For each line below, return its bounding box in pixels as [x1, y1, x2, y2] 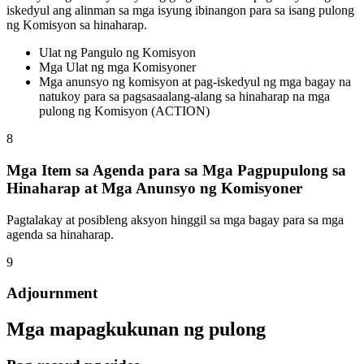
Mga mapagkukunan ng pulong [6, 318, 266, 340]
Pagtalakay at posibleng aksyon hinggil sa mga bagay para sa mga [6, 212, 344, 227]
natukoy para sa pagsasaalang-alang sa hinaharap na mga [39, 89, 330, 104]
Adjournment [6, 284, 97, 302]
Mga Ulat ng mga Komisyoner [39, 60, 196, 75]
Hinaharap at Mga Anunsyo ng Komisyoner [6, 179, 302, 197]
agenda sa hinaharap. [6, 227, 114, 241]
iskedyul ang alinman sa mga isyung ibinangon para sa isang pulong [6, 3, 354, 18]
